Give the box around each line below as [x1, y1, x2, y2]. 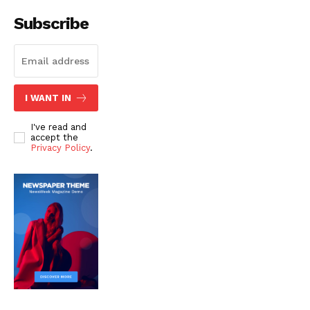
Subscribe [14, 14, 89, 34]
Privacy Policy [30, 143, 90, 154]
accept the [30, 132, 78, 143]
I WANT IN [24, 93, 71, 104]
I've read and [30, 122, 86, 133]
